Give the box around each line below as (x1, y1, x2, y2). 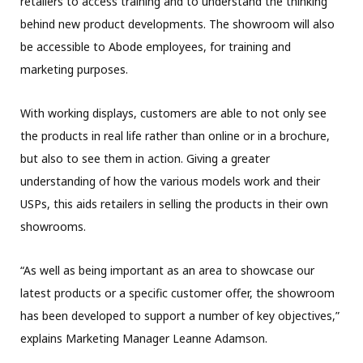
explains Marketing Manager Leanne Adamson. (20, 330, 267, 346)
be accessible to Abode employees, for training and (20, 38, 291, 54)
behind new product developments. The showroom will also (20, 15, 335, 32)
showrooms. (20, 218, 86, 234)
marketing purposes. (20, 61, 128, 77)
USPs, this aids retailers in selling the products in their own (20, 195, 328, 211)
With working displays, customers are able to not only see (20, 105, 327, 121)
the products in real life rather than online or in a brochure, (20, 127, 330, 143)
